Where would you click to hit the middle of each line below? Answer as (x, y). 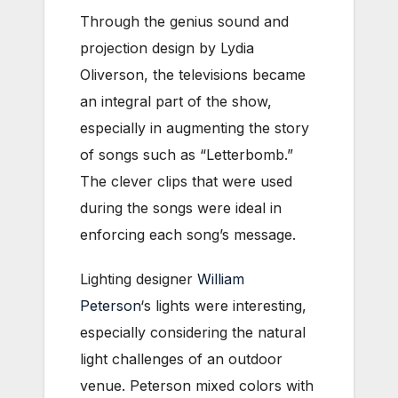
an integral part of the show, (176, 102)
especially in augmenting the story (195, 128)
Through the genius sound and (184, 22)
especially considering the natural (193, 333)
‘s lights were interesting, (223, 306)
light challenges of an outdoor (181, 359)
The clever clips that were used (186, 182)
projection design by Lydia (167, 48)
